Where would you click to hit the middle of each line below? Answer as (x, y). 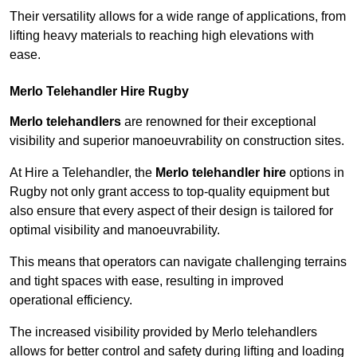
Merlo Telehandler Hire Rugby (99, 92)
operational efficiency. (71, 300)
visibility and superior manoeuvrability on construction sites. (177, 141)
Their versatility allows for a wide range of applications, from (178, 17)
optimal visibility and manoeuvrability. (115, 230)
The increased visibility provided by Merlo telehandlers (163, 332)
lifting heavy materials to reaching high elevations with (162, 36)
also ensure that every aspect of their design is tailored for (171, 211)
